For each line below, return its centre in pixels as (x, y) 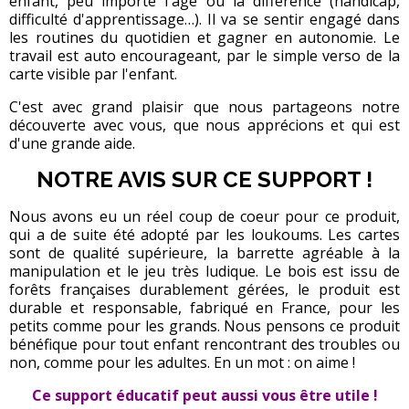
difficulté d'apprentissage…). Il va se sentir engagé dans (204, 20)
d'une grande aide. (74, 144)
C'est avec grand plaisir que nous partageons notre (204, 107)
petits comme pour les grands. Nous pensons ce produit (204, 326)
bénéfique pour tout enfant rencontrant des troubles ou (204, 345)
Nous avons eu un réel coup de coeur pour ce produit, (204, 217)
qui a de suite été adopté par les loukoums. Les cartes (204, 235)
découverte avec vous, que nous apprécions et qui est (204, 126)
